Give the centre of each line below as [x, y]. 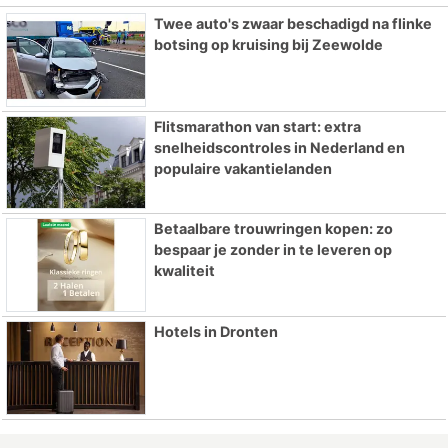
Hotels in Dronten [215, 332]
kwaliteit [184, 271]
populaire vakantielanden [242, 168]
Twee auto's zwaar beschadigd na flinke [292, 23]
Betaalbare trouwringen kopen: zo [273, 229]
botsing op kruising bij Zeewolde [268, 44]
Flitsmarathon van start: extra [257, 126]
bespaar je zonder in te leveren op [272, 250]
